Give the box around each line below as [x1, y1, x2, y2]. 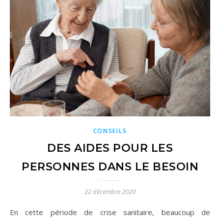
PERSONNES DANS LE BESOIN [22, 160, 198, 173]
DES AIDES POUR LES [47, 141, 173, 155]
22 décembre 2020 [84, 187, 136, 196]
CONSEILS [93, 126, 127, 135]
